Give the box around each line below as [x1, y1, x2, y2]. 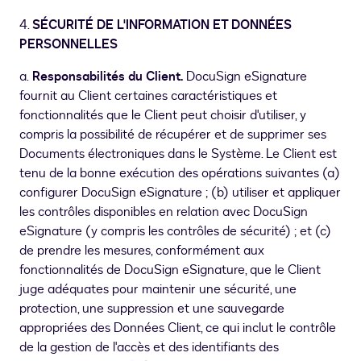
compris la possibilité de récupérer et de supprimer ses [19, 126, 326, 144]
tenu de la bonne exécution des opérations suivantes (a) [19, 164, 340, 183]
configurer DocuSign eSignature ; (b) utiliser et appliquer [19, 184, 341, 202]
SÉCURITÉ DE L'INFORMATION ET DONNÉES [32, 16, 292, 35]
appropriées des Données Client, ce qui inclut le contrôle [19, 319, 336, 338]
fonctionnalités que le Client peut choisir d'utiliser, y [19, 106, 306, 125]
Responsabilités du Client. [29, 68, 183, 86]
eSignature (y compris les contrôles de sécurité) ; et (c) [19, 222, 331, 241]
